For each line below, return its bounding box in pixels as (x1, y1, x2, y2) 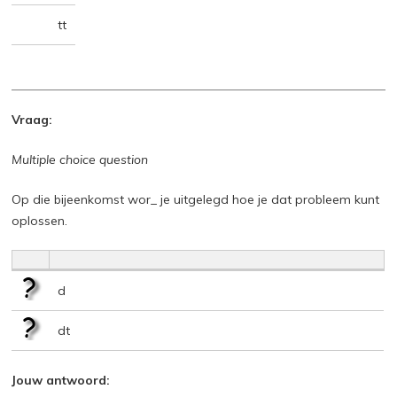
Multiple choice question (12, 151, 149, 167)
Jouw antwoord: (12, 371, 111, 388)
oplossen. (12, 212, 68, 229)
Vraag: (12, 111, 53, 128)
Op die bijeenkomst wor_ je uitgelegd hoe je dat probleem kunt (12, 191, 380, 207)
